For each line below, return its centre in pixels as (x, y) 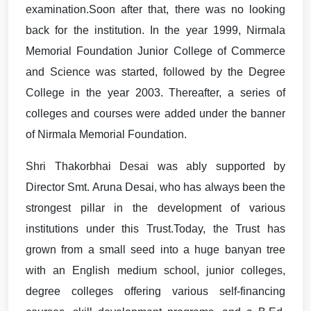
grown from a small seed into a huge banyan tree (155, 250)
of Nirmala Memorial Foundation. (106, 134)
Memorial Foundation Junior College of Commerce (155, 51)
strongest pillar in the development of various (155, 208)
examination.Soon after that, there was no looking (155, 9)
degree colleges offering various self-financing (155, 291)
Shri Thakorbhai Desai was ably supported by (155, 166)
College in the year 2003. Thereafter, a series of (155, 93)
